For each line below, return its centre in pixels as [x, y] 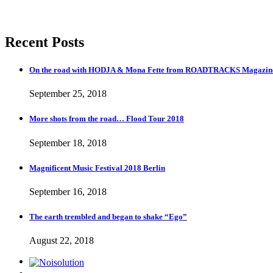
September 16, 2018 [68, 191]
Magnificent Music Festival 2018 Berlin [97, 168]
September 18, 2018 [68, 143]
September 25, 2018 [68, 94]
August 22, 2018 [62, 241]
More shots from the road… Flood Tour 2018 [107, 119]
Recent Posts [44, 42]
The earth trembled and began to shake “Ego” [108, 217]
